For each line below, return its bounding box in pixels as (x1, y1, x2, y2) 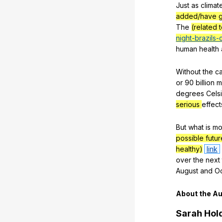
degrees (176, 89, 204, 98)
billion (196, 78, 215, 87)
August (176, 166, 198, 175)
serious (176, 100, 202, 109)
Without (176, 67, 201, 76)
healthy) (176, 144, 203, 153)
